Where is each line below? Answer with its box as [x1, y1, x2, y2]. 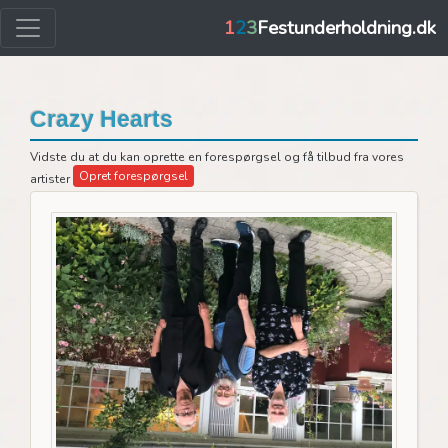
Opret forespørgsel [78, 167, 188, 184]
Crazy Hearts [30, 106, 173, 132]
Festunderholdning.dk [257, 15, 436, 41]
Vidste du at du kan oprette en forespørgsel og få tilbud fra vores [30, 149, 404, 165]
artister [30, 170, 73, 187]
